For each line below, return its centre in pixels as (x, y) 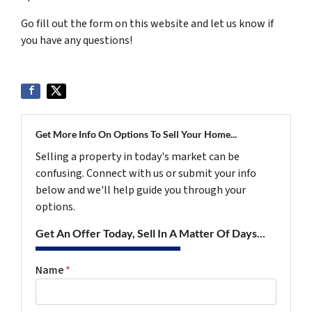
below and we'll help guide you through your (141, 190)
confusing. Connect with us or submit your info (146, 173)
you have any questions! (77, 40)
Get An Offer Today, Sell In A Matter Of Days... (150, 233)
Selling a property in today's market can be (138, 156)
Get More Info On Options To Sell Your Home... (136, 134)
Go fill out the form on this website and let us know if (147, 23)
